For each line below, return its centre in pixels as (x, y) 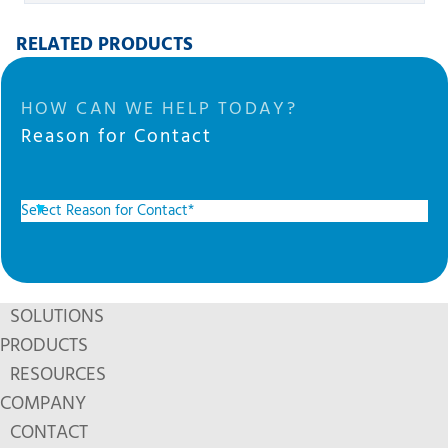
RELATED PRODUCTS (104, 45)
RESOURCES (58, 375)
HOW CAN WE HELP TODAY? (159, 109)
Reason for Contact (116, 137)
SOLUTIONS (57, 317)
